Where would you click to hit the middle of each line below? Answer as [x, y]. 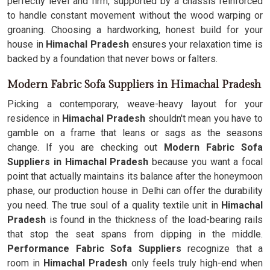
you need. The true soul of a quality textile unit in [113, 205]
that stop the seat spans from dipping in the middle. [135, 234]
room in [24, 263]
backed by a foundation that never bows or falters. [112, 59]
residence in [33, 118]
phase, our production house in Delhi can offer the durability [135, 191]
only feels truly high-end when [197, 263]
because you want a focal [206, 162]
